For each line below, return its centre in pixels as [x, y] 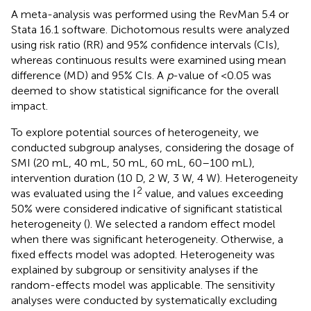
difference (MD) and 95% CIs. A [89, 75]
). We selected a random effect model [181, 224]
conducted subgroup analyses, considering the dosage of [152, 147]
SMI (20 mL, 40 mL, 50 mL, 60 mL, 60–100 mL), [133, 162]
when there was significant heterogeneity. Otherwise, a [147, 239]
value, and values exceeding [213, 193]
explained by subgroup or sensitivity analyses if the [135, 269]
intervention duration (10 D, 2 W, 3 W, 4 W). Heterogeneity [154, 178]
